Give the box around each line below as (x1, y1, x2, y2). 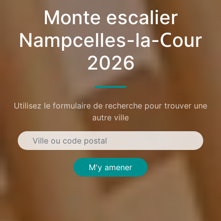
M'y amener (89, 162, 132, 172)
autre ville (92, 112, 129, 122)
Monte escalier (43, 5, 178, 30)
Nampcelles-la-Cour (19, 28, 202, 52)
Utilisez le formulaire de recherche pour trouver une (14, 100, 207, 110)
